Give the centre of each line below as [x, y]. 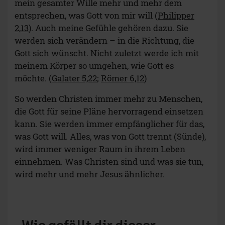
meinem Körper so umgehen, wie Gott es [94, 66]
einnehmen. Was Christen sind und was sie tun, [109, 162]
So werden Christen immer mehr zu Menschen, [108, 99]
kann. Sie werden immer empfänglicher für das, [109, 124]
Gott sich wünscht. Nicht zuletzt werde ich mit [107, 53]
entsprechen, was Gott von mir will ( [86, 16]
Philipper [176, 16]
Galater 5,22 [74, 78]
